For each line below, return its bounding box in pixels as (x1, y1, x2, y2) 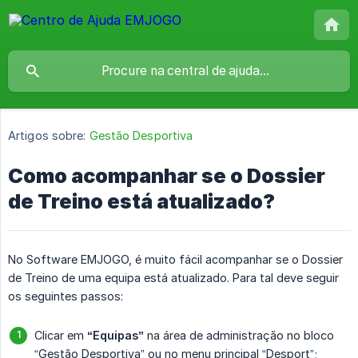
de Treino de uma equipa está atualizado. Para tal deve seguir (8, 271, 339, 285)
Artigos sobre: (8, 129, 86, 143)
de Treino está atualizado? (8, 189, 275, 214)
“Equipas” (87, 328, 144, 343)
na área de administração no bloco (144, 328, 334, 343)
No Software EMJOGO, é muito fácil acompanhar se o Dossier (8, 253, 343, 267)
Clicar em (34, 328, 87, 343)
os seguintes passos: (8, 289, 123, 304)
